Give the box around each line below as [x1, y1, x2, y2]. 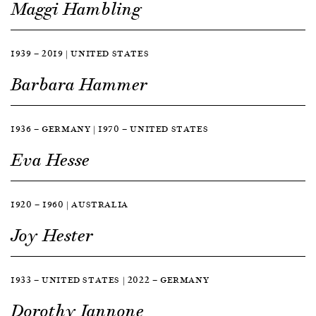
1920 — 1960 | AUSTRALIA [11, 197, 128, 211]
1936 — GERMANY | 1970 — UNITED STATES [11, 122, 209, 135]
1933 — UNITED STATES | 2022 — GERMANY [11, 273, 209, 286]
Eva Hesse [11, 149, 90, 171]
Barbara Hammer [11, 73, 147, 96]
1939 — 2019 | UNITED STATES [11, 47, 150, 60]
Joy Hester [11, 224, 93, 247]
